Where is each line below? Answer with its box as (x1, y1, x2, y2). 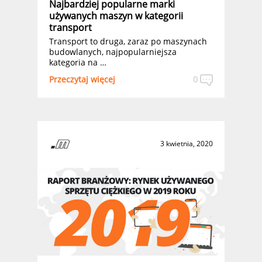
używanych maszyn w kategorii (49, 9, 183, 22)
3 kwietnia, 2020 (160, 139, 213, 149)
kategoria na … (49, 57, 106, 68)
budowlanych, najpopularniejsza (49, 46, 177, 57)
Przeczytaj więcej (49, 73, 115, 85)
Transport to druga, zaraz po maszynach (49, 36, 207, 47)
